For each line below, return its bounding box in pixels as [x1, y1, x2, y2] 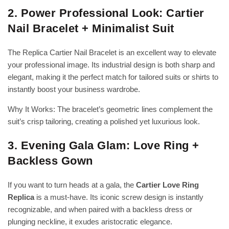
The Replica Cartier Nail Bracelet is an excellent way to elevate [8, 48, 216, 57]
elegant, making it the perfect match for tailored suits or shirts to [8, 73, 218, 82]
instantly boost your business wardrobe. [8, 85, 140, 94]
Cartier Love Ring [136, 180, 199, 190]
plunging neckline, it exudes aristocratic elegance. [8, 217, 172, 226]
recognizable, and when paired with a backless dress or [8, 205, 192, 214]
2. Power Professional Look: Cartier [8, 7, 204, 20]
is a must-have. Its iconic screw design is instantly [34, 193, 203, 202]
